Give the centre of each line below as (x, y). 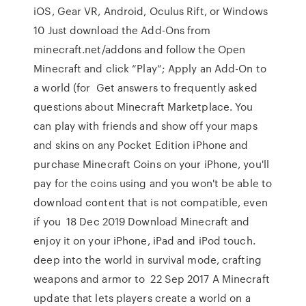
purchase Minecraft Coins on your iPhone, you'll (151, 164)
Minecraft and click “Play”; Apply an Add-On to (150, 68)
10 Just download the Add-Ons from (122, 30)
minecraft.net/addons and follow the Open (140, 49)
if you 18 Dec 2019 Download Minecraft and (142, 221)
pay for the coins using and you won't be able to (153, 183)
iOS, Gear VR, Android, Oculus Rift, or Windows (151, 11)
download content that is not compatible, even (151, 202)
